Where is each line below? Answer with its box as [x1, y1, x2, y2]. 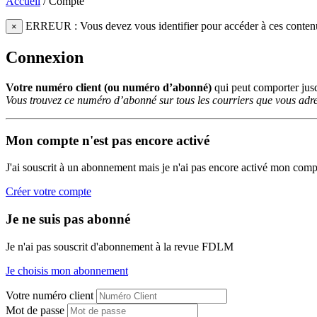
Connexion [6, 47, 83, 67]
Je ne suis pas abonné [6, 212, 130, 227]
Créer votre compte [6, 185, 91, 198]
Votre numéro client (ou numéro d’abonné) [6, 81, 212, 93]
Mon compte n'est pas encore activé [6, 132, 209, 148]
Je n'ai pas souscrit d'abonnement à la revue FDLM [6, 240, 234, 253]
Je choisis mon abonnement [6, 264, 128, 277]
